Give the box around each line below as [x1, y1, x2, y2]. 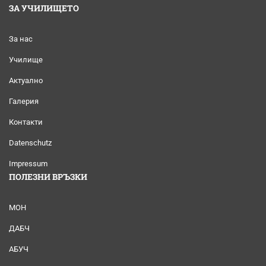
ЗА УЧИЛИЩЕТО [9, 2, 79, 14]
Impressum [9, 159, 47, 168]
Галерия [9, 96, 39, 106]
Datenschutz [9, 138, 52, 147]
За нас [9, 34, 33, 43]
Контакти [9, 117, 43, 126]
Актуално [9, 75, 43, 85]
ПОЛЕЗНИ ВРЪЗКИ [9, 170, 87, 182]
